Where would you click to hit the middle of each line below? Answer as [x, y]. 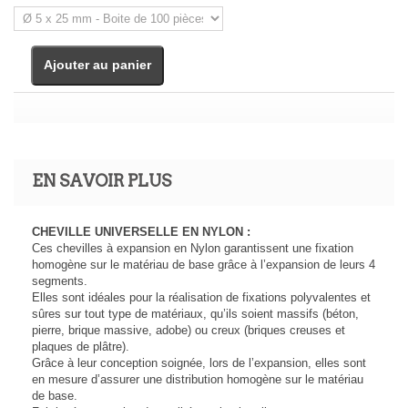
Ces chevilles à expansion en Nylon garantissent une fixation [193, 248]
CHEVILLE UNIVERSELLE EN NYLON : [141, 232]
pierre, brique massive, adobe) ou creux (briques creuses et [189, 330]
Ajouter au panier [97, 65]
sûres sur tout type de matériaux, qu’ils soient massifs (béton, [195, 314]
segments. [61, 281]
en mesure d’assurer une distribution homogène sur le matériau [198, 379]
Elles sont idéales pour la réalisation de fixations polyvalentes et [201, 297]
